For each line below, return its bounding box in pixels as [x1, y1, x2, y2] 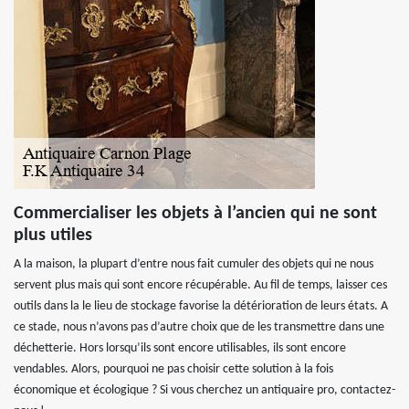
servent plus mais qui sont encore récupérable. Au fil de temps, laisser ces [14, 278, 387, 292]
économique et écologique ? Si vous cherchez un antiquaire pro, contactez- [14, 383, 395, 397]
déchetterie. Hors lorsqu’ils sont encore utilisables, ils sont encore [14, 341, 346, 355]
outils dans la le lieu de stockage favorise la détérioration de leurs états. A [14, 299, 388, 313]
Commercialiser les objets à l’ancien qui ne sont [14, 204, 377, 223]
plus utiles [14, 226, 92, 245]
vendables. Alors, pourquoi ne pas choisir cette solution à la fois [14, 362, 333, 376]
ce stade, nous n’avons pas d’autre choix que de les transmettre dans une [14, 320, 384, 334]
